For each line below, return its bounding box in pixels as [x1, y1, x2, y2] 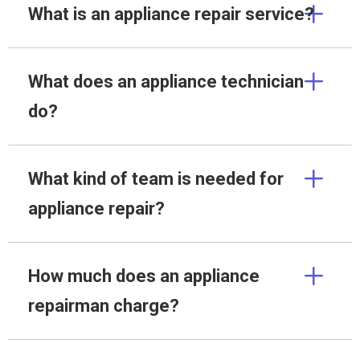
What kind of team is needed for [28, 169, 284, 190]
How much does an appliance [28, 266, 260, 287]
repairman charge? [28, 296, 179, 317]
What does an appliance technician [28, 72, 304, 92]
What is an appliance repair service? [28, 4, 314, 25]
